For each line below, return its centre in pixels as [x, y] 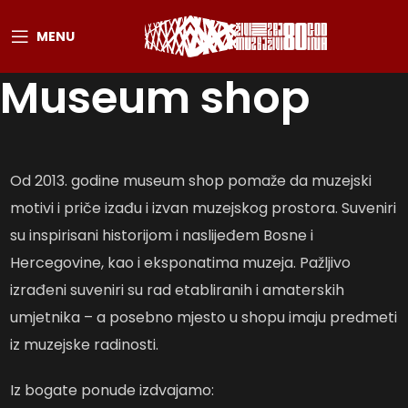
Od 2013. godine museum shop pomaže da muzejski [191, 181]
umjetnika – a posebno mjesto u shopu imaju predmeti [204, 317]
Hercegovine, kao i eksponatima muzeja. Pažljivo [181, 263]
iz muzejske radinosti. [87, 345]
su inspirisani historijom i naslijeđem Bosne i [162, 235]
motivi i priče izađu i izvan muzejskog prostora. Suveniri [204, 208]
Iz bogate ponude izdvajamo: [112, 390]
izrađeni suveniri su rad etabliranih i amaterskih [178, 290]
